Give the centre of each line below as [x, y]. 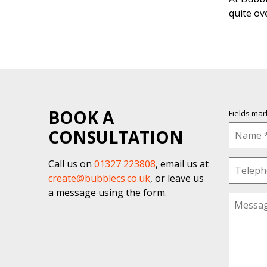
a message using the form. [107, 193]
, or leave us [177, 178]
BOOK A [81, 117]
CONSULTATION [116, 137]
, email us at [182, 164]
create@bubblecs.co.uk [99, 178]
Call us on [71, 164]
